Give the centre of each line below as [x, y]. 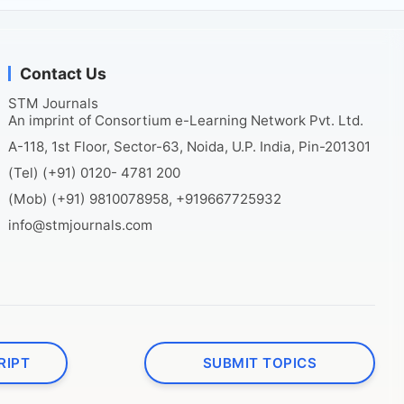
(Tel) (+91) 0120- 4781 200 [95, 173]
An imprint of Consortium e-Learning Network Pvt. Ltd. [186, 121]
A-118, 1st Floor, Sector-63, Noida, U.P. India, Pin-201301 [190, 147]
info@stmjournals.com [81, 225]
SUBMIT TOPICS [260, 363]
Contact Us [64, 74]
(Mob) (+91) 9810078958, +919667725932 [145, 199]
